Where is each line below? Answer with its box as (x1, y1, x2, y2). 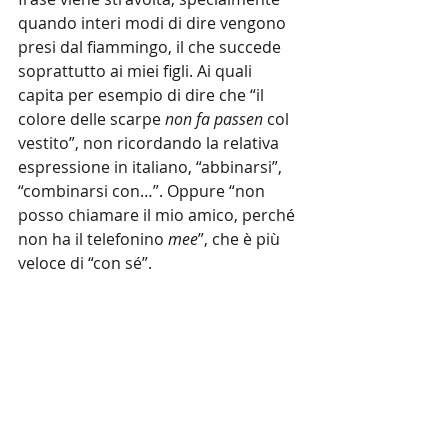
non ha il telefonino (18, 228, 168, 250)
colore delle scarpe (18, 108, 165, 130)
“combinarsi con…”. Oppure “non (18, 180, 269, 202)
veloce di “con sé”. (18, 252, 152, 274)
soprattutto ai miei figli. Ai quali (18, 60, 256, 82)
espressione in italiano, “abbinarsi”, (18, 156, 286, 178)
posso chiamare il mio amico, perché (18, 204, 299, 226)
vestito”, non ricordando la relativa (18, 132, 283, 154)
